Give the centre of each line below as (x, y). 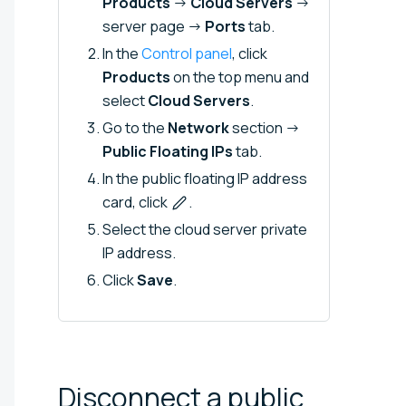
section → (265, 127)
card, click (136, 202)
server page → (154, 26)
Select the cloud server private (205, 229)
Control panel (187, 53)
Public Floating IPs (168, 151)
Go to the (135, 127)
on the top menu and (240, 77)
